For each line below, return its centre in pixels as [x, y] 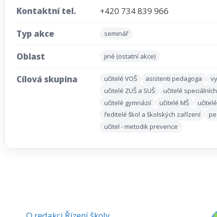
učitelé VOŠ [120, 79]
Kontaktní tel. [46, 11]
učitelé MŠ [174, 102]
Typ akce [35, 34]
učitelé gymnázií [127, 102]
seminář [116, 33]
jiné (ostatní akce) [130, 56]
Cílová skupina [47, 79]
